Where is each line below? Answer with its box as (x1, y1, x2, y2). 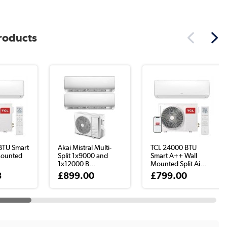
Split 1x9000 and (58, 152, 108, 160)
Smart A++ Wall (150, 152, 198, 160)
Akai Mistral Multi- (58, 143, 112, 152)
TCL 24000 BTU (150, 143, 197, 152)
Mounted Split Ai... (150, 160, 207, 168)
